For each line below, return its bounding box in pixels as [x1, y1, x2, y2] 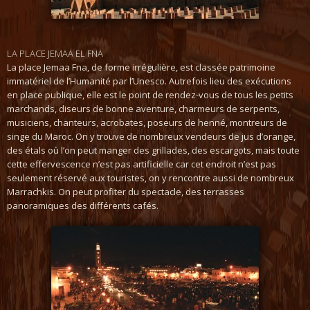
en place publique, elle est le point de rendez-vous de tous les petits [7, 89, 293, 101]
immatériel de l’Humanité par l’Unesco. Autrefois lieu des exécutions [7, 75, 291, 87]
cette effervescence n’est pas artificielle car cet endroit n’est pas [7, 158, 276, 170]
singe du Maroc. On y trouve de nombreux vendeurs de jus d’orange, [7, 130, 295, 143]
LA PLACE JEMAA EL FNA [7, 47, 103, 60]
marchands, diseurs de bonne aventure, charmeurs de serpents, [7, 102, 280, 115]
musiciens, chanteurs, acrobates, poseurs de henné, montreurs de [7, 116, 287, 129]
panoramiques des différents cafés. [7, 199, 158, 212]
